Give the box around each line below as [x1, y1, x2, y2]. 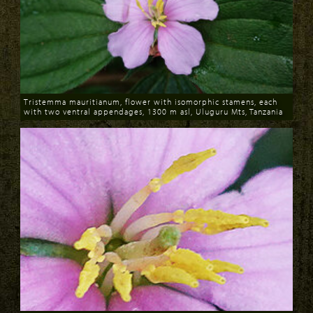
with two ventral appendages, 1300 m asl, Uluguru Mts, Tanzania [24, 105, 283, 117]
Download [20, 112, 73, 127]
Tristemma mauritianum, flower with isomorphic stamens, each [24, 96, 277, 107]
